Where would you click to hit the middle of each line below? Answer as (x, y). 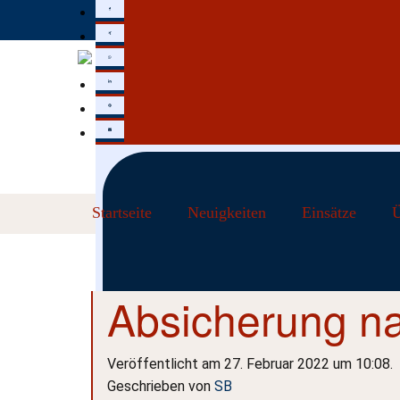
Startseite (122, 212)
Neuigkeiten (227, 212)
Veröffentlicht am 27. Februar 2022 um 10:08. (250, 364)
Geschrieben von (161, 386)
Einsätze (329, 212)
